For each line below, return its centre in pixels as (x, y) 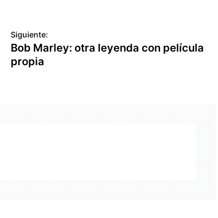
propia (28, 61)
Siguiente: (30, 34)
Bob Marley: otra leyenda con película (108, 47)
